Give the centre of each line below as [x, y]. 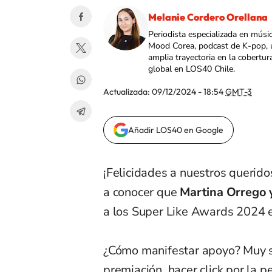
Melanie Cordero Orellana [208, 17]
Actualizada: [127, 92]
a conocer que [142, 192]
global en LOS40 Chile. [192, 69]
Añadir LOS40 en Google [176, 130]
